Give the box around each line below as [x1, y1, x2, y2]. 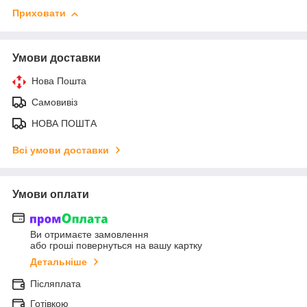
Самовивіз [32, 97, 77, 108]
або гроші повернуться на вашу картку [30, 239, 202, 251]
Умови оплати [12, 188, 89, 201]
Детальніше [30, 256, 87, 267]
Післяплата [30, 278, 81, 289]
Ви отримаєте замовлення [30, 228, 149, 240]
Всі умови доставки [12, 145, 109, 156]
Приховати [12, 8, 66, 19]
